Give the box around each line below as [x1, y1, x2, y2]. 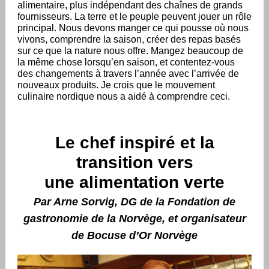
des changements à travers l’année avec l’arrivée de [17, 68, 239, 79]
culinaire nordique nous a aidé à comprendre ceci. [17, 91, 232, 101]
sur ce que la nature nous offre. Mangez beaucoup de [17, 46, 243, 56]
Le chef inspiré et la [55, 133, 214, 152]
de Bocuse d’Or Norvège [71, 229, 198, 241]
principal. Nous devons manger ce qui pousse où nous [17, 23, 249, 33]
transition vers [76, 153, 193, 172]
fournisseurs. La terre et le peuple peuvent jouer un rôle [17, 11, 252, 22]
